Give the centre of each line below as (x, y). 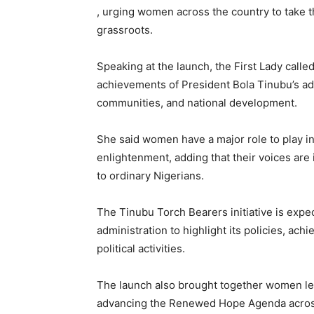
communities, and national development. (197, 103)
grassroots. (125, 30)
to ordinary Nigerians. (150, 176)
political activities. (141, 248)
